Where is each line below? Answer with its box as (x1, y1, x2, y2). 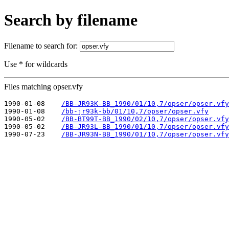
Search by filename (4, 11, 138, 30)
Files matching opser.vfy (4, 82, 83, 91)
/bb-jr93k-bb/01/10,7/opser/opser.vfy (61, 107, 209, 115)
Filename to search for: (4, 41, 80, 50)
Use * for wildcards (4, 59, 67, 68)
